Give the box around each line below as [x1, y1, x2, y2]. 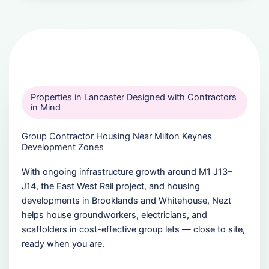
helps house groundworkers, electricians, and [21, 209, 207, 220]
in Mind [30, 101, 61, 113]
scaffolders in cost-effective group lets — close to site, [21, 223, 245, 235]
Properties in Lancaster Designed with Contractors [30, 91, 237, 103]
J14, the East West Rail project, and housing [21, 180, 200, 192]
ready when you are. [21, 238, 104, 249]
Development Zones [21, 141, 104, 153]
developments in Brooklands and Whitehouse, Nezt [21, 195, 231, 206]
